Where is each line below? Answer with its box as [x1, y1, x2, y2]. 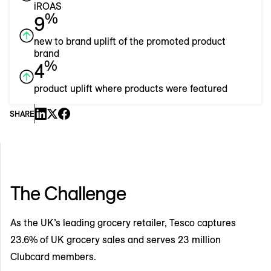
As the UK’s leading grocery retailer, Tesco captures [10, 216, 236, 229]
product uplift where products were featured [34, 82, 227, 94]
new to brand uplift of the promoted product [34, 34, 226, 47]
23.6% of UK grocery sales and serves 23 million [10, 233, 221, 246]
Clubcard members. [10, 250, 96, 263]
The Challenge [10, 180, 126, 205]
